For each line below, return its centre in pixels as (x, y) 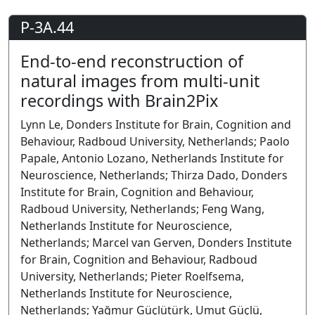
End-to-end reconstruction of (132, 61)
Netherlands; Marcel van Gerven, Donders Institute (156, 243)
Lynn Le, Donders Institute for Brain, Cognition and (156, 124)
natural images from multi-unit (140, 81)
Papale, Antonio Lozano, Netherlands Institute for (152, 158)
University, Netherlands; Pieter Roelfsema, (132, 276)
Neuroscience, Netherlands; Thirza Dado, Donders (154, 175)
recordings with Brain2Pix (119, 101)
